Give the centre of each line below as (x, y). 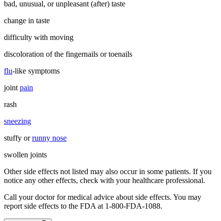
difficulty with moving (39, 37)
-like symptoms (36, 71)
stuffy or (18, 138)
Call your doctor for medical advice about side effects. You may (103, 197)
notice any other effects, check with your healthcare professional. (105, 181)
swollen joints (25, 155)
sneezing (18, 121)
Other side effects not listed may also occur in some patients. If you (108, 172)
